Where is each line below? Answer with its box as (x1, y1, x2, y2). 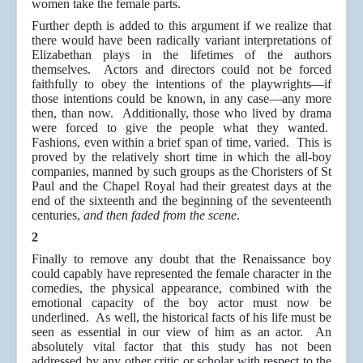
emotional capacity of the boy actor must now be (32, 296, 331, 310)
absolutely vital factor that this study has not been (32, 340, 331, 354)
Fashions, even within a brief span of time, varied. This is (32, 135, 331, 150)
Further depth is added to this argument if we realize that (32, 19, 331, 33)
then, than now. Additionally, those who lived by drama (32, 106, 331, 121)
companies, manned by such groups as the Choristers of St (32, 164, 331, 179)
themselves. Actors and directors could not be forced (32, 62, 331, 77)
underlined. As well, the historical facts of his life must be (32, 310, 331, 325)
